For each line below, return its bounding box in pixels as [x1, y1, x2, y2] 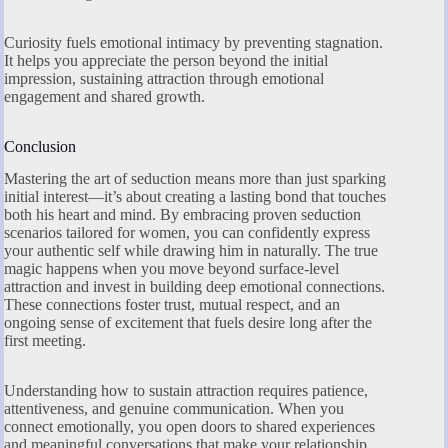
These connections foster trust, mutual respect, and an [4, 296, 340, 314]
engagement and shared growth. [4, 87, 205, 105]
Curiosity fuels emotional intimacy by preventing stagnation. [4, 33, 383, 51]
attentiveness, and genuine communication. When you [4, 400, 344, 418]
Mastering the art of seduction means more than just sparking [4, 170, 386, 188]
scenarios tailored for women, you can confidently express [4, 224, 370, 242]
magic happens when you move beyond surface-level [4, 260, 339, 278]
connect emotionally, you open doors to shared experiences [4, 418, 375, 436]
